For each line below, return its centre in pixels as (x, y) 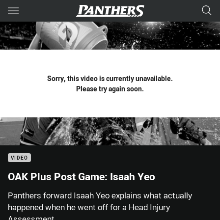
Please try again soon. (110, 89)
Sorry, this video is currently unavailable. (110, 78)
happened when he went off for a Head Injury (89, 207)
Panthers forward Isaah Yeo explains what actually (100, 195)
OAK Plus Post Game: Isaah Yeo (82, 176)
